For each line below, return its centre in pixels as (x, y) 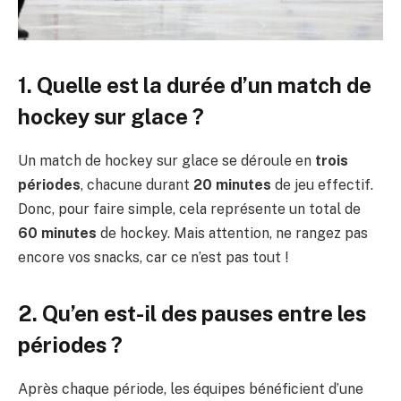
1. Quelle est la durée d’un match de (195, 85)
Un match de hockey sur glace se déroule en (166, 160)
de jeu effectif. (322, 184)
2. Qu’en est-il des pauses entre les (192, 313)
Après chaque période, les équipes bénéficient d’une (191, 388)
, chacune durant (137, 184)
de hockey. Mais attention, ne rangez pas (232, 233)
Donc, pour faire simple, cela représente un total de (189, 209)
